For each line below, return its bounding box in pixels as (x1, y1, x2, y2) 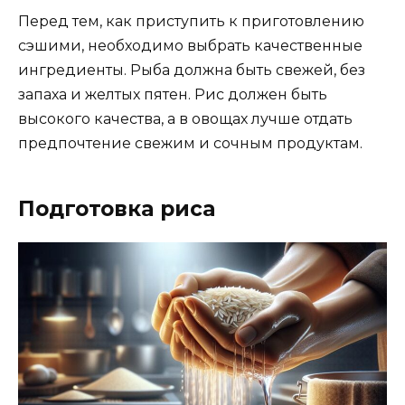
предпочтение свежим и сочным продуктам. (18, 134, 363, 152)
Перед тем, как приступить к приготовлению (18, 12, 364, 30)
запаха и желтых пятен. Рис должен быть (18, 85, 327, 103)
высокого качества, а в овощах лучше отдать (18, 109, 353, 127)
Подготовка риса (18, 195, 215, 221)
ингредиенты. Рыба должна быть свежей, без (18, 61, 365, 79)
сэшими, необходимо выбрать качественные (18, 36, 363, 54)
